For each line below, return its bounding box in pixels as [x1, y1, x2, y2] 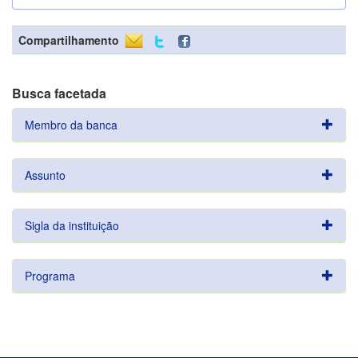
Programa [25, 268, 75, 284]
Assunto [25, 167, 66, 183]
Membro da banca [25, 117, 117, 133]
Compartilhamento [18, 32, 119, 48]
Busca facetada [12, 84, 106, 102]
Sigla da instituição [25, 217, 119, 233]
